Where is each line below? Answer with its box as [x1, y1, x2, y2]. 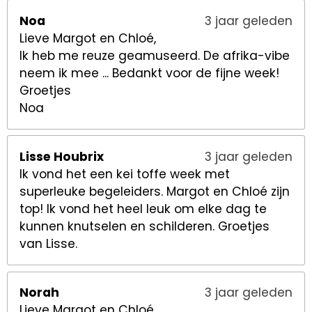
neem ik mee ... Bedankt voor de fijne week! [19, 64, 280, 81]
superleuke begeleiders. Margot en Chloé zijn [19, 182, 290, 200]
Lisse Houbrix [19, 148, 104, 165]
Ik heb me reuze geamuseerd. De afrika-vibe [19, 47, 290, 64]
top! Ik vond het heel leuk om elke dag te [19, 200, 267, 217]
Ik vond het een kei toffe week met [19, 165, 231, 182]
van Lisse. [19, 235, 78, 252]
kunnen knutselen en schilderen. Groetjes [19, 217, 270, 235]
